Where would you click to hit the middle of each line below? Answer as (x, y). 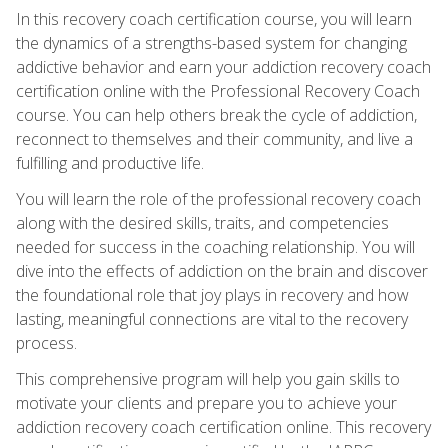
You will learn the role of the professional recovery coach (218, 198)
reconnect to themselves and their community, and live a (214, 138)
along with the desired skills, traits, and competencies (202, 222)
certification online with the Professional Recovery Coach (218, 90)
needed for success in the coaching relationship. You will (215, 246)
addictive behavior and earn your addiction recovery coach (223, 66)
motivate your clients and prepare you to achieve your (206, 402)
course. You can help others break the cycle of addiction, (216, 114)
